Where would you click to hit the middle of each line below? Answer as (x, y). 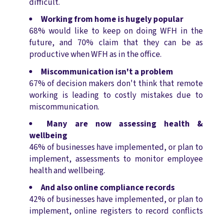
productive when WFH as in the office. (95, 54)
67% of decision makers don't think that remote (116, 83)
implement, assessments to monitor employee (116, 159)
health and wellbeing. (67, 170)
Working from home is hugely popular (112, 19)
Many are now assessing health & (125, 124)
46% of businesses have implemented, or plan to (116, 147)
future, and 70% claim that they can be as (116, 43)
